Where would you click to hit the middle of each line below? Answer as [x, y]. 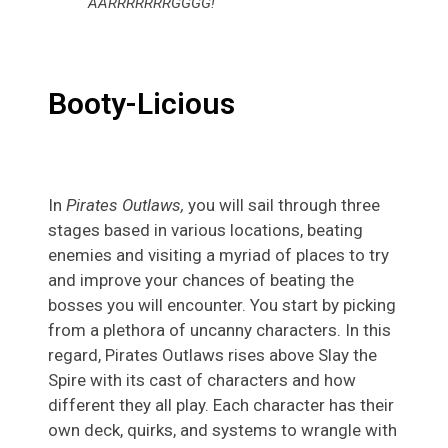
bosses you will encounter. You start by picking [222, 305]
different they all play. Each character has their [221, 405]
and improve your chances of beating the [201, 280]
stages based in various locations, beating [205, 230]
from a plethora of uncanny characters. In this [219, 330]
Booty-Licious [141, 104]
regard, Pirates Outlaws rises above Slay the [212, 355]
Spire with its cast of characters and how [202, 380]
